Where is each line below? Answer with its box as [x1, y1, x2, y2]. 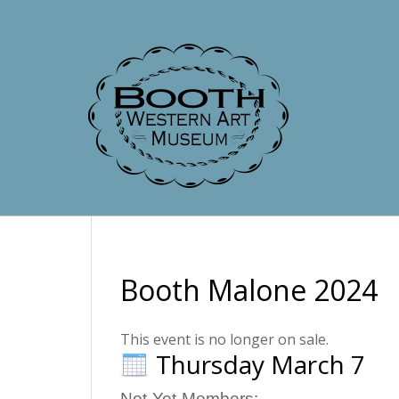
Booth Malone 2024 [120, 271, 378, 309]
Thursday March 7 [156, 347, 365, 381]
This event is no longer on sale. [120, 330, 329, 349]
